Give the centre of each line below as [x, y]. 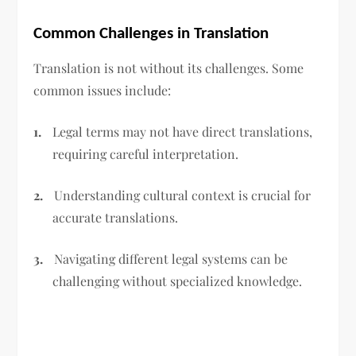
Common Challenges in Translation [151, 34]
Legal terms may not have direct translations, [183, 132]
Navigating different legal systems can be [171, 259]
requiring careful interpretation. [146, 154]
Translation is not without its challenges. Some [169, 68]
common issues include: [103, 91]
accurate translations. [116, 218]
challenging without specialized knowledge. [178, 281]
